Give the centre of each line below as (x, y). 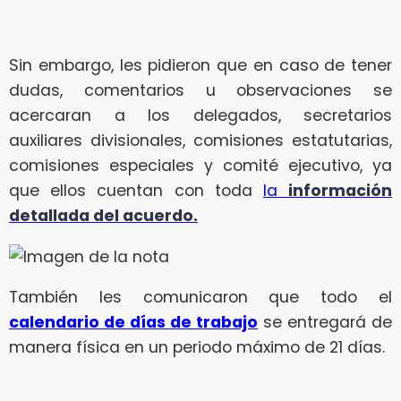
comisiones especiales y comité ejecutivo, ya (200, 165)
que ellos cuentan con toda (136, 190)
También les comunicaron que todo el (200, 298)
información (341, 190)
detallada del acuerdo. (103, 215)
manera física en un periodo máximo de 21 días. (197, 348)
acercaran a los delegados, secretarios (200, 115)
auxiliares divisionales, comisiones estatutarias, (200, 140)
